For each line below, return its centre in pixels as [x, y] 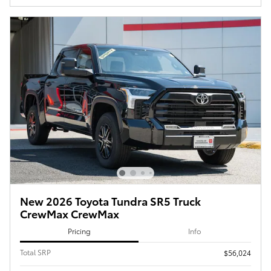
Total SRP [35, 252]
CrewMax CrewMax [70, 213]
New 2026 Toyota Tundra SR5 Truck [110, 200]
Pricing [79, 231]
